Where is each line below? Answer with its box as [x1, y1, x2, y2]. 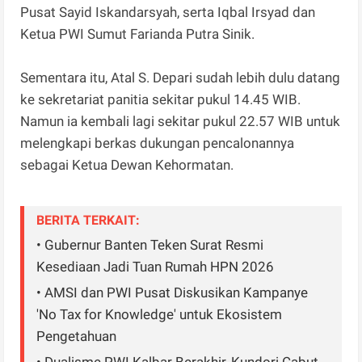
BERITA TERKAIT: [36, 213, 141, 229]
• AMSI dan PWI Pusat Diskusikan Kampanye [36, 284, 309, 301]
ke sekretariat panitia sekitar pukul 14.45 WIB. [20, 91, 301, 108]
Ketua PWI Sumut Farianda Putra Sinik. [20, 26, 255, 43]
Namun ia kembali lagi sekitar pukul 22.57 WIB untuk [20, 113, 341, 130]
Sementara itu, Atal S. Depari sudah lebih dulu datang [20, 69, 341, 86]
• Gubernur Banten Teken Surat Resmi [36, 237, 264, 254]
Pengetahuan [36, 328, 117, 345]
